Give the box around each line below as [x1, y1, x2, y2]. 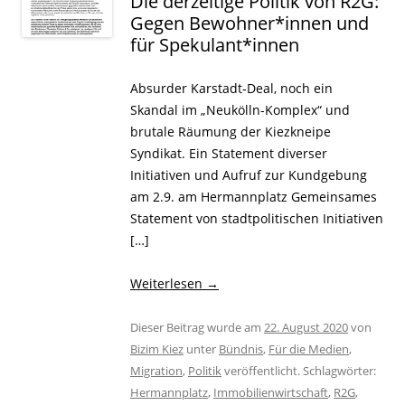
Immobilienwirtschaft [213, 383, 328, 400]
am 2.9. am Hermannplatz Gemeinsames [130, 187, 377, 205]
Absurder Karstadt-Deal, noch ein [130, 79, 333, 97]
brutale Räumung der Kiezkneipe [130, 122, 331, 140]
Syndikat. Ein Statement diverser [130, 144, 327, 162]
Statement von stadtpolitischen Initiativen [130, 209, 383, 227]
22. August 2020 [264, 318, 348, 335]
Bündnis [219, 340, 263, 357]
